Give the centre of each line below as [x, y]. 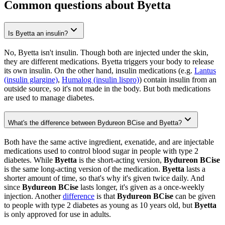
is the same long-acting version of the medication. [83, 169]
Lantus [205, 70]
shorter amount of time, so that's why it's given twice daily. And [104, 178]
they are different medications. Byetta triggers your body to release [109, 61]
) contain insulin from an [178, 79]
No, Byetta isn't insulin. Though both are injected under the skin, [106, 52]
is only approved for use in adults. [58, 214]
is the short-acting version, [120, 160]
